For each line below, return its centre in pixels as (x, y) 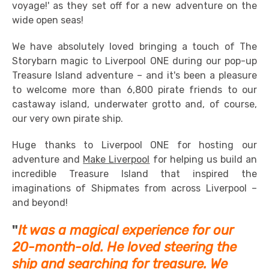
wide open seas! (48, 20)
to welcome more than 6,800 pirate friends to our (134, 90)
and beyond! (40, 203)
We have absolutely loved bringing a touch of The (134, 47)
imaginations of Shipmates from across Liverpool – (134, 188)
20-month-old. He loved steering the (124, 247)
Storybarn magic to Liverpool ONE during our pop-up (134, 61)
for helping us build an (203, 159)
